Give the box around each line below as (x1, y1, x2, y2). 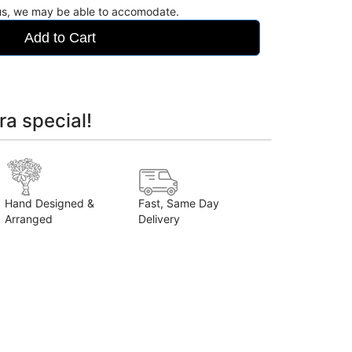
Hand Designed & (5, 196, 94, 211)
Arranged (5, 212, 53, 226)
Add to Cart (24, 30, 96, 46)
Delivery (138, 212, 180, 226)
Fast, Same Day (138, 196, 219, 211)
